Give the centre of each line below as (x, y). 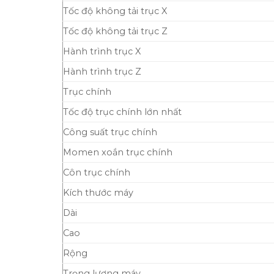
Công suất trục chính (110, 132)
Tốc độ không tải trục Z (115, 31)
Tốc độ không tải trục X (115, 11)
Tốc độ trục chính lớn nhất (122, 112)
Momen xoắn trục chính (118, 152)
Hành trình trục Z (102, 71)
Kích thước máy (98, 192)
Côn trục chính (97, 172)
